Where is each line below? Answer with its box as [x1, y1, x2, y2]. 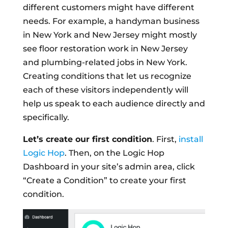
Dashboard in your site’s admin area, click [22, 161, 195, 172]
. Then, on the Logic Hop [64, 148, 164, 158]
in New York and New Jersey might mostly [22, 30, 197, 40]
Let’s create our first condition [22, 134, 152, 144]
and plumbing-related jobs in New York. [22, 57, 187, 67]
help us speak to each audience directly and [22, 98, 205, 108]
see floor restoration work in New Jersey [22, 43, 188, 53]
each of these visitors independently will [22, 84, 188, 95]
